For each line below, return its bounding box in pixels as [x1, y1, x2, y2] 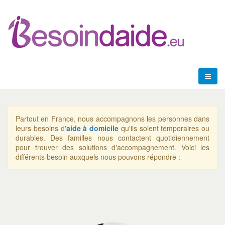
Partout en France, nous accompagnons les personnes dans [16, 114, 209, 124]
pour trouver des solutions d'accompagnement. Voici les [16, 142, 209, 152]
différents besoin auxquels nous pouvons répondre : [16, 152, 180, 162]
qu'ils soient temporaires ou [119, 123, 209, 133]
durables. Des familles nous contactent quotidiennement [16, 133, 209, 143]
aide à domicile [66, 123, 119, 133]
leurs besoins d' [16, 123, 66, 133]
